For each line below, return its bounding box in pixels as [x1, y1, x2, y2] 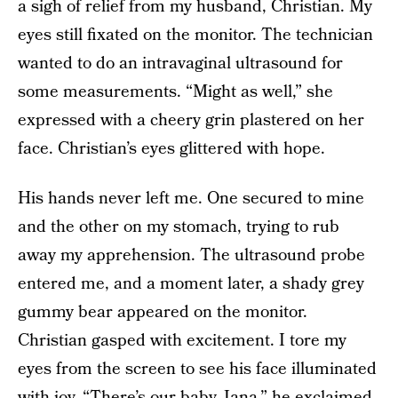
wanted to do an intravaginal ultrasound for [18, 52, 343, 76]
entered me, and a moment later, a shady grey [18, 272, 364, 296]
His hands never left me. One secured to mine [18, 187, 364, 211]
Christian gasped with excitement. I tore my [18, 329, 346, 353]
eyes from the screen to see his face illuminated [18, 357, 377, 381]
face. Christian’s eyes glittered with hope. [18, 137, 325, 161]
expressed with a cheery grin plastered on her [18, 108, 364, 132]
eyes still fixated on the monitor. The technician [18, 23, 373, 47]
